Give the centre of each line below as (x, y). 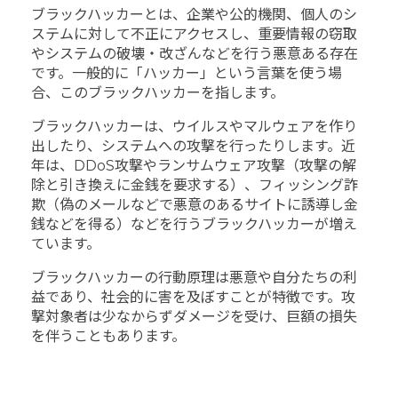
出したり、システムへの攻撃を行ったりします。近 (193, 146)
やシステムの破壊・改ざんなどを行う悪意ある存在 (195, 53)
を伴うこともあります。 (108, 336)
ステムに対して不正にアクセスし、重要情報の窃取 (194, 34)
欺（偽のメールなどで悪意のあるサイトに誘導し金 (195, 204)
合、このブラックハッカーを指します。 (158, 92)
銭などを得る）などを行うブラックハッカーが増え (194, 224)
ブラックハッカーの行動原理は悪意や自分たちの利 (194, 277)
